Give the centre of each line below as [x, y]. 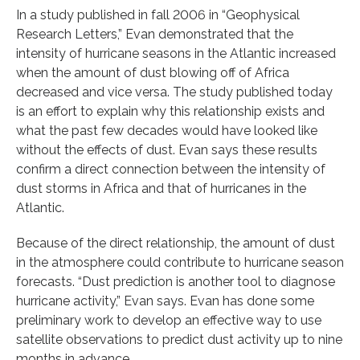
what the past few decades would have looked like [167, 130]
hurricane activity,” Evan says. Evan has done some [165, 301]
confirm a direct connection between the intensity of [171, 169]
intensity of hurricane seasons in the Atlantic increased [176, 53]
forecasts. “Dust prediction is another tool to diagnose [176, 281]
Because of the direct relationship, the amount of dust [176, 243]
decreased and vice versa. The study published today [174, 92]
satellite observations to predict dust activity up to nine [179, 339]
